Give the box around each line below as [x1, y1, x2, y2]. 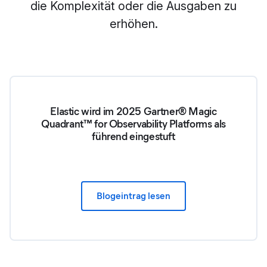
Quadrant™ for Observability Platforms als [41, 117, 226, 131]
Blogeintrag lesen [97, 190, 170, 202]
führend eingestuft [92, 130, 175, 144]
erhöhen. [109, 17, 158, 32]
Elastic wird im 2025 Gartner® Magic [50, 105, 217, 119]
